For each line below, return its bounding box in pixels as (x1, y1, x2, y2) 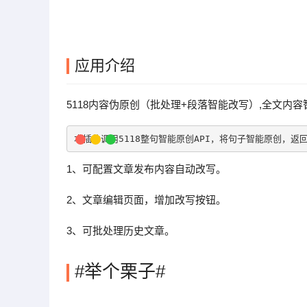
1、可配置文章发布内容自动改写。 (66, 163, 226, 175)
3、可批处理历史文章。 (66, 225, 175, 236)
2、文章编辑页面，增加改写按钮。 (66, 194, 226, 206)
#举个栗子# (75, 261, 165, 282)
